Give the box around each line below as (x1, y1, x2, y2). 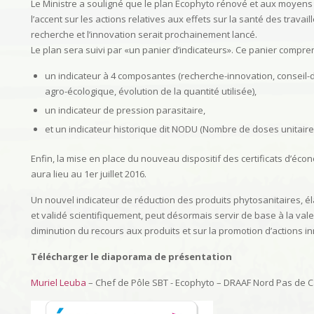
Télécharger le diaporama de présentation (31, 250, 232, 263)
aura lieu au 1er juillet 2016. (31, 168, 146, 180)
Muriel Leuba (31, 276, 86, 289)
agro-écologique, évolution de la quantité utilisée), (45, 85, 257, 97)
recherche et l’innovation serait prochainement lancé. (31, 28, 257, 41)
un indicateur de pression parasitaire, (45, 104, 205, 116)
